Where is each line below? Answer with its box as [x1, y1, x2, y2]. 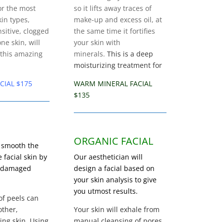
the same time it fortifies [74, 26, 156, 36]
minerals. [74, 49, 106, 58]
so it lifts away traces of [74, 3, 152, 13]
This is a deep [105, 49, 154, 58]
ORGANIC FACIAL [74, 134, 154, 148]
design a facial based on [74, 164, 155, 173]
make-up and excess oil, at [74, 14, 163, 24]
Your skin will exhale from [74, 205, 160, 215]
